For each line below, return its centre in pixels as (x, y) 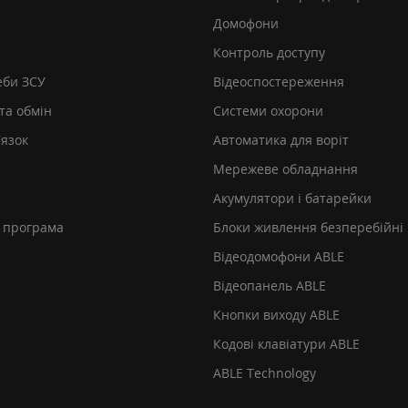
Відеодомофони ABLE (279, 256)
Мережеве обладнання (286, 169)
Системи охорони (268, 111)
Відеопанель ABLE (270, 286)
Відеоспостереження (279, 82)
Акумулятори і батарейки (292, 198)
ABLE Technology (265, 373)
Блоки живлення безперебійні (308, 227)
